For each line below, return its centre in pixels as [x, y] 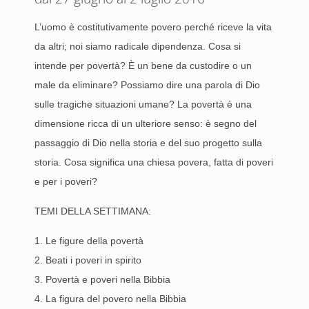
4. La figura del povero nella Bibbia [110, 299]
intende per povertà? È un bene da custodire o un [143, 66]
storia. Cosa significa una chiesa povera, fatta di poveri [154, 162]
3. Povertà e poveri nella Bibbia [102, 279]
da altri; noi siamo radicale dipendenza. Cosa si [138, 46]
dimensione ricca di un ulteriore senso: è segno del [146, 123]
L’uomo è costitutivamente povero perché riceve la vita [153, 27]
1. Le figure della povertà [89, 241]
